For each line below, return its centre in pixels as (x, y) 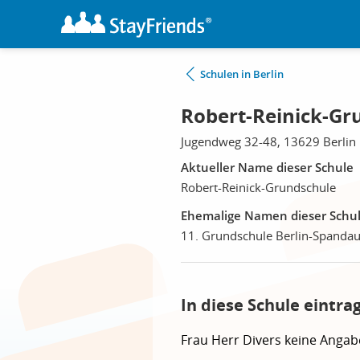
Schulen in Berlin (242, 74)
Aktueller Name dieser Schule (267, 167)
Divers (264, 340)
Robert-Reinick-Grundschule (258, 187)
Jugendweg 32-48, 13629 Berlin (268, 141)
